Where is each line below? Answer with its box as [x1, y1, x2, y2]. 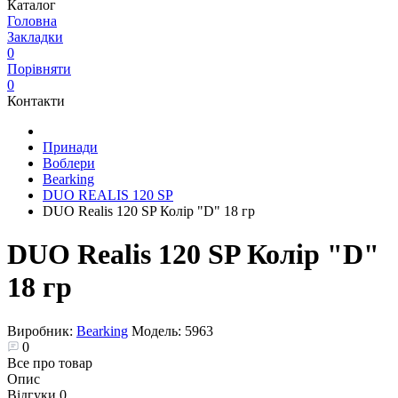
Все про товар [7, 354, 92, 370]
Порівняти [7, 61, 71, 76]
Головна [7, 13, 57, 28]
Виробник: [7, 322, 76, 338]
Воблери [43, 155, 95, 171]
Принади [43, 139, 98, 155]
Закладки [7, 29, 63, 44]
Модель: [131, 322, 185, 338]
